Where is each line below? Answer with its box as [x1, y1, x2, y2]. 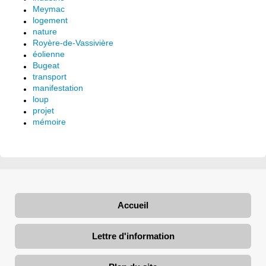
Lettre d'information [91, 231, 175, 241]
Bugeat [33, 61, 59, 70]
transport [33, 72, 66, 81]
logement [33, 15, 68, 25]
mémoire [33, 117, 66, 126]
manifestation [33, 83, 83, 93]
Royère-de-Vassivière [33, 38, 113, 47]
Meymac [33, 4, 65, 14]
